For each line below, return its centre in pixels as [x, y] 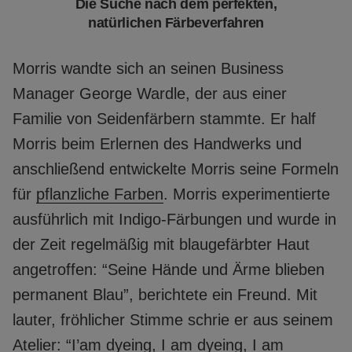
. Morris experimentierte [247, 194]
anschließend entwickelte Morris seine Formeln [176, 169]
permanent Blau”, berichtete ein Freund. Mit [165, 294]
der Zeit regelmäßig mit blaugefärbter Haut [161, 244]
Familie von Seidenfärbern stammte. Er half [164, 118]
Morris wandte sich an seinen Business [148, 68]
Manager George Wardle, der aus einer [150, 93]
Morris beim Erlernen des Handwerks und [157, 143]
